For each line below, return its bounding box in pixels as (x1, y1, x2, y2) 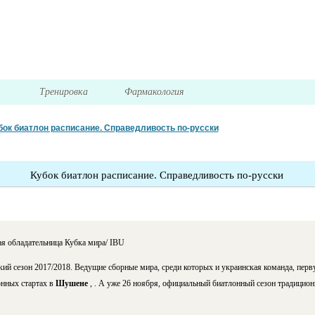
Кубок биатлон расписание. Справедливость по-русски (30, 169, 283, 181)
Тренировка (39, 86, 89, 98)
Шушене (55, 278, 90, 289)
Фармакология (124, 86, 188, 98)
